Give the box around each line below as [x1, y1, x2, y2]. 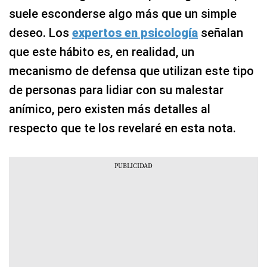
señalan [198, 26, 243, 40]
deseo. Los [9, 26, 72, 40]
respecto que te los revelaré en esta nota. [9, 121, 236, 135]
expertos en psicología [72, 26, 198, 40]
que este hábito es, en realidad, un [9, 45, 194, 59]
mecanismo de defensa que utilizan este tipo [9, 64, 254, 78]
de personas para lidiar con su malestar [9, 83, 223, 97]
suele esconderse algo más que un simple [9, 7, 237, 21]
